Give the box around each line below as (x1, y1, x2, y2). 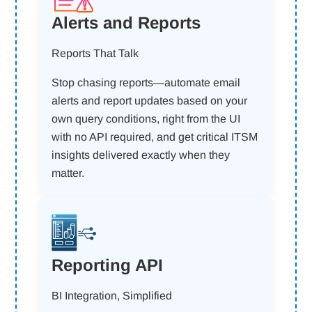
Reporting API (52, 256, 164, 274)
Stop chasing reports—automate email (52, 77, 241, 88)
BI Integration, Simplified (52, 290, 173, 302)
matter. (52, 167, 85, 179)
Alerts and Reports (52, 13, 201, 32)
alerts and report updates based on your (52, 95, 248, 107)
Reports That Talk (52, 47, 139, 59)
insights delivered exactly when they (52, 149, 231, 161)
